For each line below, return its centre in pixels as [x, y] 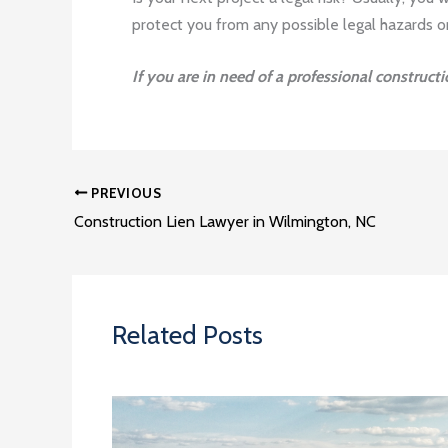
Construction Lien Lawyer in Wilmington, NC [225, 221]
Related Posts [187, 334]
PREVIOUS [124, 192]
